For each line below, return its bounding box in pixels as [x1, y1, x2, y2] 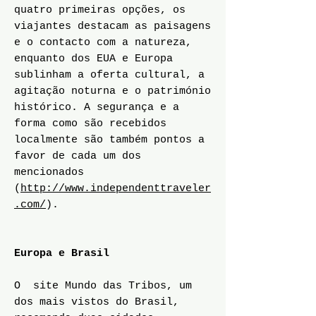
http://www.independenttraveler [20, 183, 211, 195]
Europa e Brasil [14, 248, 109, 260]
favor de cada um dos [14, 150, 141, 162]
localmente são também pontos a [14, 134, 205, 146]
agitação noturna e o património [14, 85, 211, 97]
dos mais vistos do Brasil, [14, 296, 179, 308]
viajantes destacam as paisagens [14, 20, 211, 32]
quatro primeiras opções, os [14, 4, 186, 16]
